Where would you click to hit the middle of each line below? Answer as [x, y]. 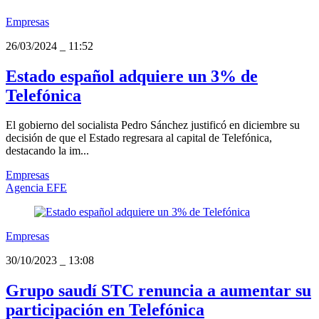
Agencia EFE [36, 188]
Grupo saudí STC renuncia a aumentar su [158, 291]
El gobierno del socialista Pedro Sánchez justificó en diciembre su [153, 125]
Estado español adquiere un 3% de [132, 76]
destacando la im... [47, 151]
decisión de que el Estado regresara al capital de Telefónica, [139, 138]
